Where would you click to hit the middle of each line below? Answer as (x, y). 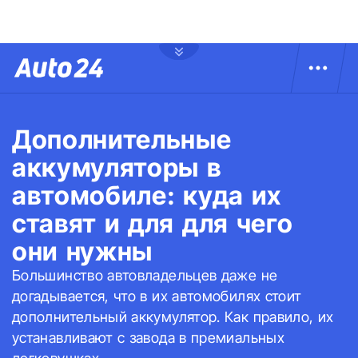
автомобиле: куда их (147, 195)
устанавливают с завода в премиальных (148, 338)
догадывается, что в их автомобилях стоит (157, 296)
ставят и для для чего (153, 223)
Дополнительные (122, 139)
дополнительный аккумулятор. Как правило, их (173, 317)
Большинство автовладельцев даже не (145, 275)
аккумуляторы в (117, 167)
